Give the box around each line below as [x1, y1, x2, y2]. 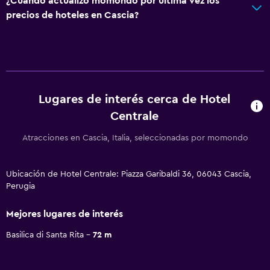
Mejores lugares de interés [6, 209, 123, 219]
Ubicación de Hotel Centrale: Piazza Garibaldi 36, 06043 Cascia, [6, 169, 251, 178]
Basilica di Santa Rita [6, 230, 84, 239]
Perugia [6, 181, 35, 190]
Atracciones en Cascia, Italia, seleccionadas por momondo [22, 133, 248, 142]
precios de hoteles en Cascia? [6, 10, 139, 20]
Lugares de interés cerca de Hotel [39, 93, 231, 105]
